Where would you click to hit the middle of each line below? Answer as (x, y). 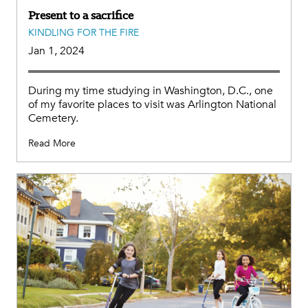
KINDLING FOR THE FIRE (84, 32)
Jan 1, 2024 (56, 51)
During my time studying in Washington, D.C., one (151, 90)
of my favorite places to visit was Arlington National (152, 104)
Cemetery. (53, 118)
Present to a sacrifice (81, 15)
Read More (52, 143)
